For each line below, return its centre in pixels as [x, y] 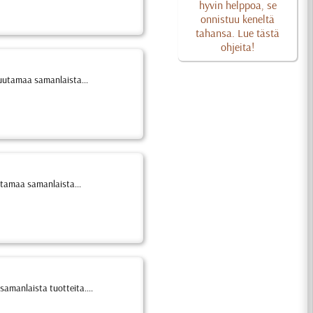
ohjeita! [238, 47]
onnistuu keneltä [238, 19]
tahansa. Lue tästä [238, 33]
